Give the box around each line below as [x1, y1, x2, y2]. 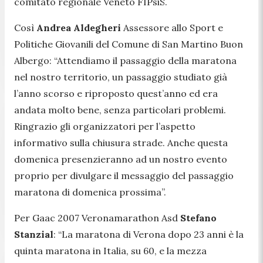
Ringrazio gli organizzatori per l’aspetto [14, 120, 195, 132]
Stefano [180, 211, 217, 224]
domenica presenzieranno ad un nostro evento [14, 153, 227, 165]
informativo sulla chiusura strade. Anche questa [14, 136, 228, 149]
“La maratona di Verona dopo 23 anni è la [58, 228, 244, 240]
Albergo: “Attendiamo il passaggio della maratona [14, 54, 237, 66]
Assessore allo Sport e [121, 21, 223, 33]
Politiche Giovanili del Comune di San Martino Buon [14, 38, 243, 50]
